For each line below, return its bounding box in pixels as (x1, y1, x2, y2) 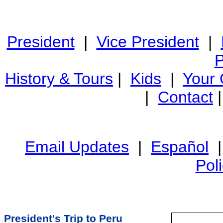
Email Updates (25, 138, 129, 156)
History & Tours (5, 70, 113, 88)
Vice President (96, 33, 199, 51)
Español (151, 138, 209, 156)
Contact (158, 88, 213, 106)
